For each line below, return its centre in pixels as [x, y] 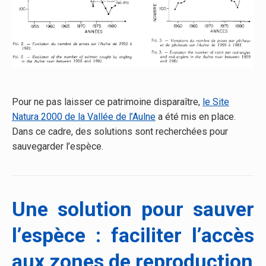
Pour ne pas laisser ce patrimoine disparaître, [107, 102]
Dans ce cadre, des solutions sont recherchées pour [120, 132]
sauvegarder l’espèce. [58, 147]
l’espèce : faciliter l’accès [133, 235]
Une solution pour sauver [133, 209]
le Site [216, 102]
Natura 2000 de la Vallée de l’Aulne [84, 117]
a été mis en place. [196, 117]
